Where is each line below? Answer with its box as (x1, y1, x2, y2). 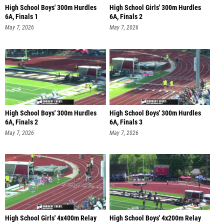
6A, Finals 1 (5, 9, 38, 18)
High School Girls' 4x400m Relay (5, 211, 96, 220)
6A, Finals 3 (109, 115, 142, 124)
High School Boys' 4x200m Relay (109, 211, 201, 220)
